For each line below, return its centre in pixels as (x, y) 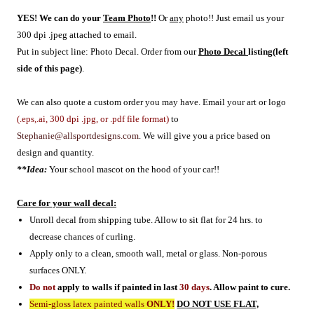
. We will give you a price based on (205, 135)
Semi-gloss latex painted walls (87, 303)
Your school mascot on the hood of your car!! (133, 169)
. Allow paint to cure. (250, 287)
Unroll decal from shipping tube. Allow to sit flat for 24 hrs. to (146, 219)
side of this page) (49, 68)
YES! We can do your (60, 18)
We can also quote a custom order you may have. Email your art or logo (151, 102)
